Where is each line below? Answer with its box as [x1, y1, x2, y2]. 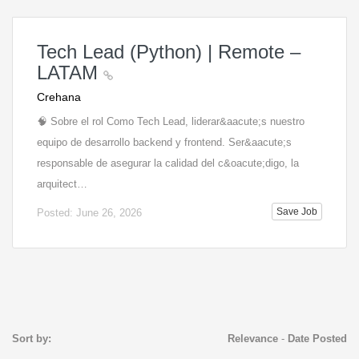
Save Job [276, 206, 317, 217]
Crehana [37, 91, 81, 103]
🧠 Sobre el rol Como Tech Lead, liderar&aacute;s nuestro [37, 115, 305, 127]
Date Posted [287, 333, 347, 345]
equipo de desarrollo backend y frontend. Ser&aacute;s [37, 136, 292, 148]
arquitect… [37, 178, 87, 190]
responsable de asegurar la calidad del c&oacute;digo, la [37, 157, 299, 169]
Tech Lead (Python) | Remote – [37, 41, 301, 63]
